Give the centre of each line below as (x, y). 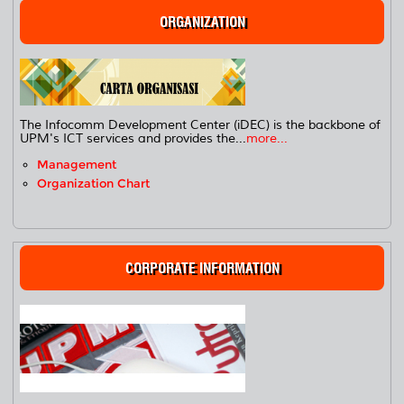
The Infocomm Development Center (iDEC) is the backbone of (201, 124)
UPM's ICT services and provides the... (133, 138)
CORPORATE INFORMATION (202, 268)
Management (77, 164)
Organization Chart (94, 183)
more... (267, 138)
